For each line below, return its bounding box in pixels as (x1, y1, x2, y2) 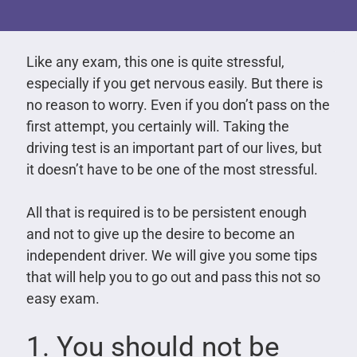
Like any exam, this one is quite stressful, (25, 53, 284, 70)
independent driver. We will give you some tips (25, 246, 317, 264)
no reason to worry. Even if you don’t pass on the (25, 96, 330, 113)
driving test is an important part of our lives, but (25, 139, 322, 156)
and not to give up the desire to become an (25, 225, 295, 242)
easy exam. (25, 289, 100, 307)
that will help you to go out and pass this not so (25, 268, 320, 285)
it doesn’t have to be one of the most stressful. (25, 160, 318, 178)
